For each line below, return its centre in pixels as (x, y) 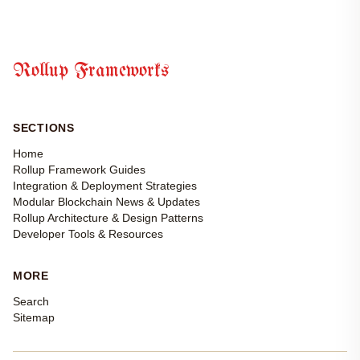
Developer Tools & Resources (88, 234)
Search (31, 302)
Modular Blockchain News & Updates (106, 202)
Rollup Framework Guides (79, 170)
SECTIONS (44, 128)
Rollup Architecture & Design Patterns (108, 218)
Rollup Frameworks (91, 72)
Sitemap (34, 318)
